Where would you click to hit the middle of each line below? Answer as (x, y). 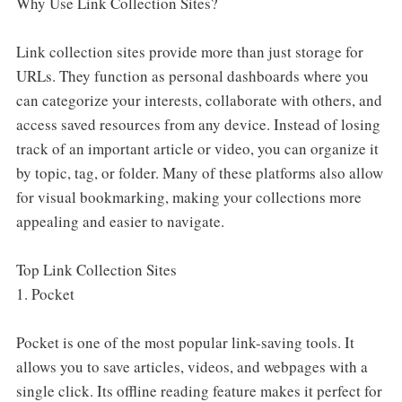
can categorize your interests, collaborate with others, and (199, 100)
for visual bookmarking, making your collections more (188, 197)
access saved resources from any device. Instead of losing (198, 124)
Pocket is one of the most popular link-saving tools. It (185, 342)
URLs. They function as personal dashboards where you (192, 75)
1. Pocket (45, 293)
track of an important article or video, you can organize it (197, 148)
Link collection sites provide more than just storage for (189, 51)
